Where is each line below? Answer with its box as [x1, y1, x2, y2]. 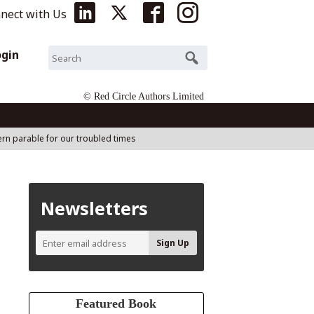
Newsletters [41, 196, 149, 220]
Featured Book [76, 296, 157, 310]
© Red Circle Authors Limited [83, 91, 204, 102]
